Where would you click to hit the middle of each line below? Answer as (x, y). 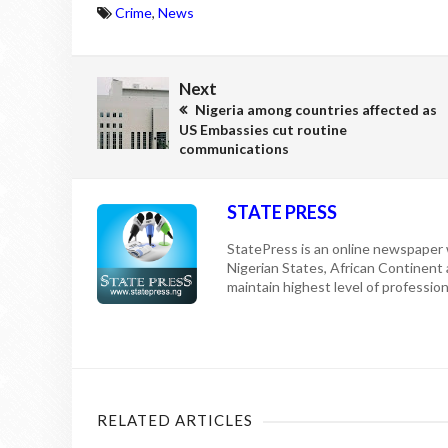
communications (234, 148)
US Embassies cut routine (263, 129)
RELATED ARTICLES (175, 419)
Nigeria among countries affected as (314, 109)
